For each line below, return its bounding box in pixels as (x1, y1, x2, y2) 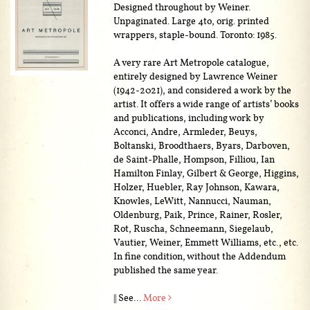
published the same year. (113, 263, 219, 276)
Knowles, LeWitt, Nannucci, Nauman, (113, 194, 272, 207)
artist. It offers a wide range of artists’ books (113, 97, 300, 110)
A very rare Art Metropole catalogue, (113, 55, 270, 69)
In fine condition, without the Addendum (113, 249, 286, 262)
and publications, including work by (113, 111, 265, 124)
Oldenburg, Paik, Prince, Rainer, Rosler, (113, 208, 283, 221)
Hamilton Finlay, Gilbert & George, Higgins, (113, 166, 300, 179)
